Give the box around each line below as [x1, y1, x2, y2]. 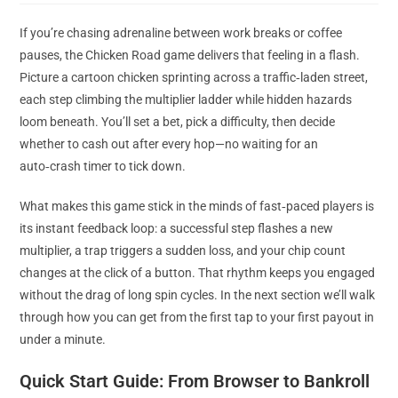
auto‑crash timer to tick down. [20, 159, 187, 173]
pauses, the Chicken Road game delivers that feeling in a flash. [20, 48, 361, 62]
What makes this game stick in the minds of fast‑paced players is [20, 199, 375, 213]
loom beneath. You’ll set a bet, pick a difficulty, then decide [20, 115, 336, 129]
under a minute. [20, 332, 107, 346]
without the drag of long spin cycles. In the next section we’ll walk [20, 288, 376, 302]
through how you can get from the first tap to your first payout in [20, 310, 375, 324]
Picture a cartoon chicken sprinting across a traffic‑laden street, [20, 70, 369, 84]
